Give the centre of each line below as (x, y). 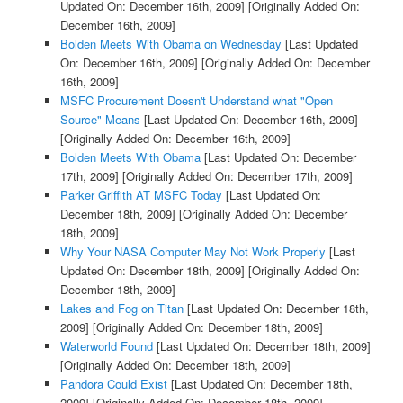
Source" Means (100, 119)
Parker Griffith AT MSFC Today (141, 194)
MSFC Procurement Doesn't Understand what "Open (196, 100)
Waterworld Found (106, 345)
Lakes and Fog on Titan (121, 308)
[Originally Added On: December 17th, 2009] (235, 175)
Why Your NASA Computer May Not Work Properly (193, 251)
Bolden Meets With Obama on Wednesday (170, 43)
